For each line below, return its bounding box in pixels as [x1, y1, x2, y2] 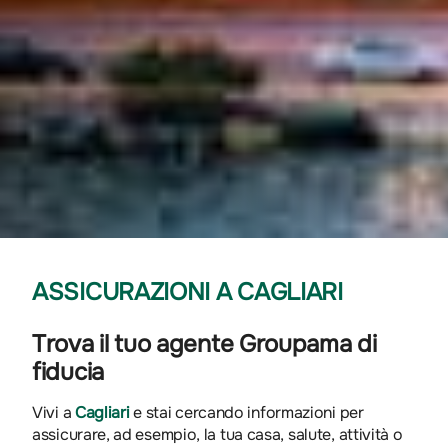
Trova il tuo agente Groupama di [32, 328, 377, 359]
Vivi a [32, 401, 75, 423]
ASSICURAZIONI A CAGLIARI [32, 276, 343, 307]
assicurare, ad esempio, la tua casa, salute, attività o [32, 423, 403, 445]
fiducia [32, 356, 104, 387]
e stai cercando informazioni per [129, 401, 364, 423]
